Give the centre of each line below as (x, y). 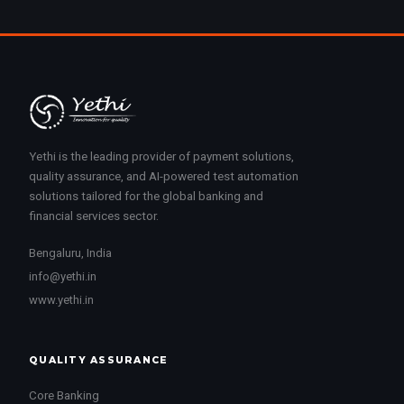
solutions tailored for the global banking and (146, 196)
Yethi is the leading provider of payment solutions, (161, 156)
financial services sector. (94, 216)
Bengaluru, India (70, 253)
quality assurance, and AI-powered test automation (164, 176)
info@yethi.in (63, 277)
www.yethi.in (61, 300)
